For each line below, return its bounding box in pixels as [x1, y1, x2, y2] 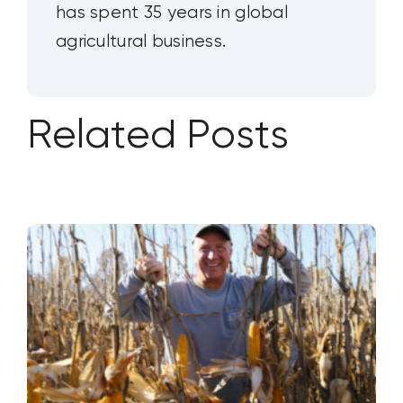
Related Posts [26, 115, 289, 157]
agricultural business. [55, 32, 227, 50]
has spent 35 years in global [55, 4, 288, 22]
